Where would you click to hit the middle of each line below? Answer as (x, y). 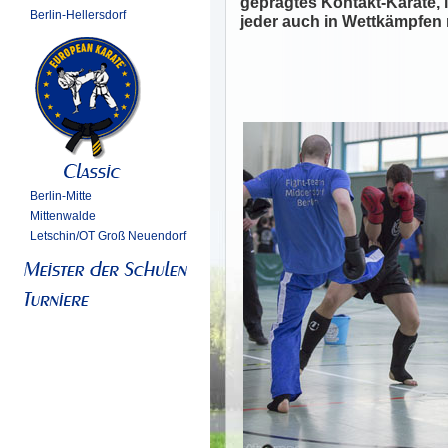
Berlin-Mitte (61, 196)
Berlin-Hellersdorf (78, 15)
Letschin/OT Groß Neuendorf (108, 236)
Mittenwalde (63, 216)
